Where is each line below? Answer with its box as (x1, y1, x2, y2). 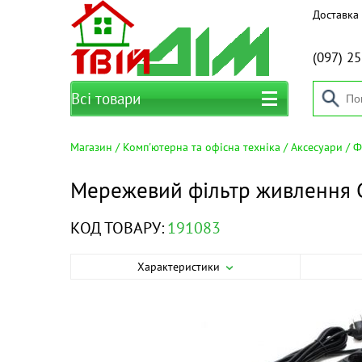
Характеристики (137, 259, 221, 274)
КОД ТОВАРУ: (70, 217, 164, 238)
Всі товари (71, 88, 141, 108)
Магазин (70, 140, 112, 154)
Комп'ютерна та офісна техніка (123, 140, 280, 154)
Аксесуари (291, 140, 343, 154)
